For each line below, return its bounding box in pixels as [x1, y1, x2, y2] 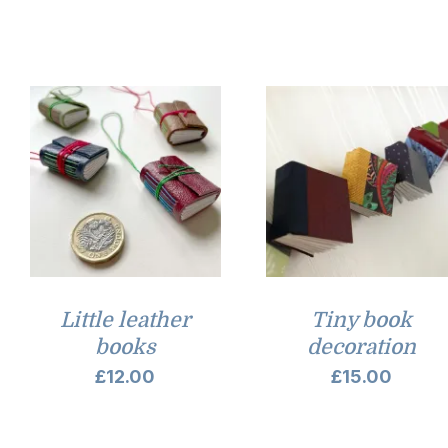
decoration [306, 335, 416, 360]
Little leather [59, 308, 191, 333]
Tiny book [310, 308, 412, 333]
